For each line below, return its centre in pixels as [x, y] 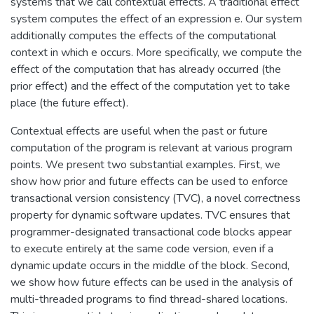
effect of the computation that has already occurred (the [146, 69]
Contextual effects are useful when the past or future [139, 131]
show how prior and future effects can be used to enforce [149, 181]
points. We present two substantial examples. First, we [145, 164]
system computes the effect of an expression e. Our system [156, 19]
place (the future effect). [69, 103]
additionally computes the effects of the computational [143, 35]
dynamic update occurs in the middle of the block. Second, [150, 265]
